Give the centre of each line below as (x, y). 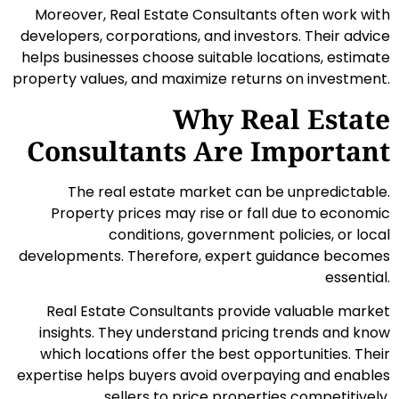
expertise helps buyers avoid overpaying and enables (204, 376)
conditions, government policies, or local (249, 234)
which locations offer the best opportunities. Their (215, 354)
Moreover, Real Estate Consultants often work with (212, 15)
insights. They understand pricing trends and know (215, 333)
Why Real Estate (281, 118)
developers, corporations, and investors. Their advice (205, 37)
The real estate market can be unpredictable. (229, 191)
